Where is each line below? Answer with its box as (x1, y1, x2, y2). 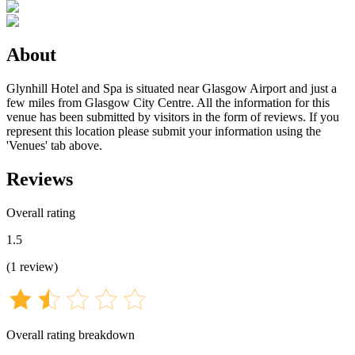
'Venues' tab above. (6, 138, 102, 152)
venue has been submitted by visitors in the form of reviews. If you (6, 109, 339, 124)
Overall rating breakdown (6, 327, 135, 342)
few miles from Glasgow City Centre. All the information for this (6, 95, 330, 109)
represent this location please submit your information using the (6, 124, 321, 138)
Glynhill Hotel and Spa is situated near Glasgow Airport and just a (6, 81, 337, 95)
